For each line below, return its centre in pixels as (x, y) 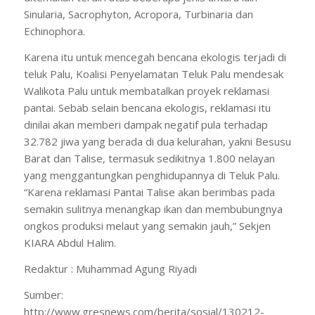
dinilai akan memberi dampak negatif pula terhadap (146, 124)
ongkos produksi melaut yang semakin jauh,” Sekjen (147, 226)
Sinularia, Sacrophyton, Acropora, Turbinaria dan (138, 14)
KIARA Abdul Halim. (70, 243)
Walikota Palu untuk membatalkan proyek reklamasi (146, 91)
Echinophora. (54, 31)
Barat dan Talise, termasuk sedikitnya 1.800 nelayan (149, 158)
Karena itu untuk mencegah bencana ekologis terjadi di (155, 57)
